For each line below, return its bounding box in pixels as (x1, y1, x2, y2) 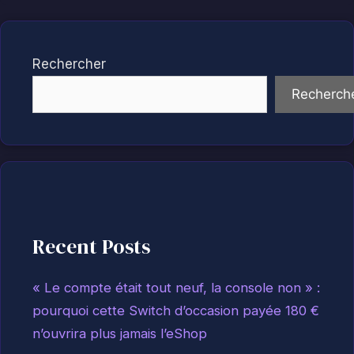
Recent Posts (32, 232, 150, 262)
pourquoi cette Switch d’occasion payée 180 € (32, 302, 319, 318)
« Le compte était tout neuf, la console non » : (32, 279, 320, 296)
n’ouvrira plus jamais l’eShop (32, 325, 207, 341)
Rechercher (32, 56, 106, 73)
